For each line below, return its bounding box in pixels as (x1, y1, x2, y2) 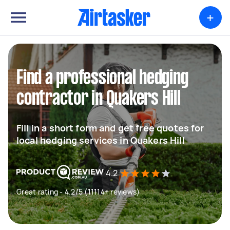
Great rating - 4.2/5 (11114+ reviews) (16, 187, 140, 197)
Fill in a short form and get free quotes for (16, 122, 204, 134)
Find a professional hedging (16, 69, 188, 88)
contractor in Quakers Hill (16, 90, 181, 108)
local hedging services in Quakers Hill (16, 134, 185, 146)
